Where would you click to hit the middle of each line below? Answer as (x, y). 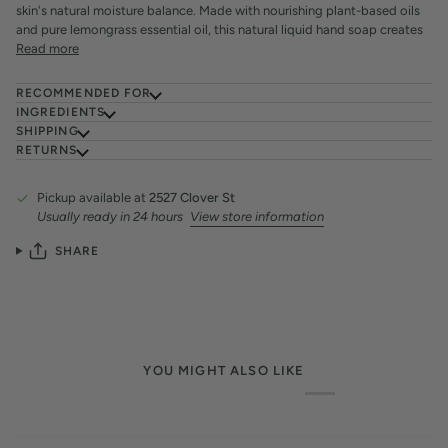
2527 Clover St (192, 197)
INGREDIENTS (60, 111)
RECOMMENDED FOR (84, 92)
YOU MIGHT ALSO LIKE (224, 371)
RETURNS (47, 149)
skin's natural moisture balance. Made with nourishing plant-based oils (218, 10)
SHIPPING (47, 130)
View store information (257, 216)
